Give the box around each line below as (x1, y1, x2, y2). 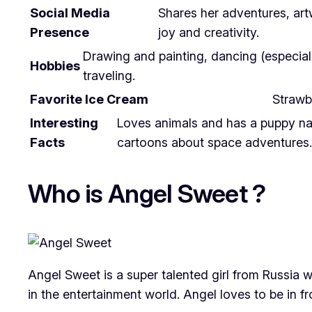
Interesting (30, 116, 98, 131)
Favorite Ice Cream (30, 92, 148, 107)
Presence (30, 25, 89, 40)
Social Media (30, 6, 110, 21)
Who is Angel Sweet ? (28, 178, 266, 210)
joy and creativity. (158, 25, 259, 40)
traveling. (83, 68, 135, 84)
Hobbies (30, 58, 80, 74)
